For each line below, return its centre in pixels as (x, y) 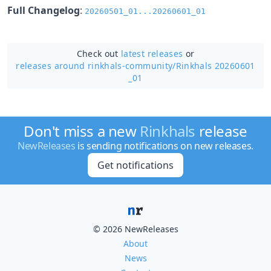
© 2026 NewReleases (135, 229)
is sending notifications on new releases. (164, 146)
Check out (99, 54)
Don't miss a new (82, 131)
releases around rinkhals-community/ (96, 66)
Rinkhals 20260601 (215, 66)
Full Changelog (44, 10)
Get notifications (135, 165)
